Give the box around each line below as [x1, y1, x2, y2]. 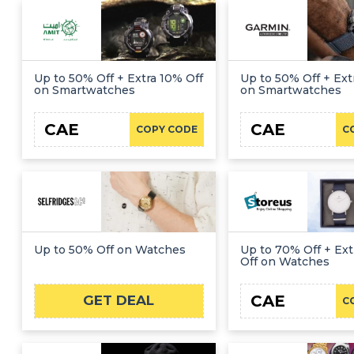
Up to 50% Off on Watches [34, 242, 186, 257]
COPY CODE [135, 123, 198, 136]
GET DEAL [83, 292, 155, 309]
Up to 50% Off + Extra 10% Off [34, 71, 203, 86]
